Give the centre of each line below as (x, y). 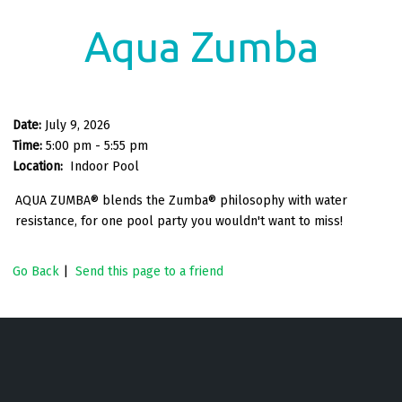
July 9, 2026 (78, 125)
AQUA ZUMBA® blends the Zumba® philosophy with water (181, 200)
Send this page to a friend (149, 271)
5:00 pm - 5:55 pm (97, 145)
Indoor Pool (105, 166)
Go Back (36, 271)
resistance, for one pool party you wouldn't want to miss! (179, 221)
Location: (39, 166)
